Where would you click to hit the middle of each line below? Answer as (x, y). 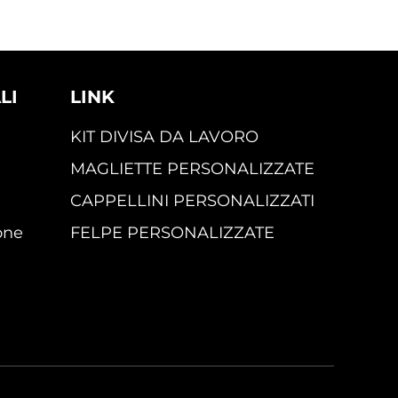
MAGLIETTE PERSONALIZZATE (192, 168)
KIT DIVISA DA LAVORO (164, 136)
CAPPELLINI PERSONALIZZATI (192, 200)
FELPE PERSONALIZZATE (172, 232)
